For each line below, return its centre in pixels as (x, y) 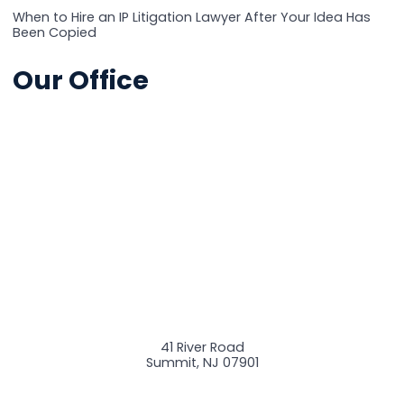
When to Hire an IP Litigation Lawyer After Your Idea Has (191, 18)
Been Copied (54, 33)
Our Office (80, 81)
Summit (171, 362)
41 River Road (202, 347)
